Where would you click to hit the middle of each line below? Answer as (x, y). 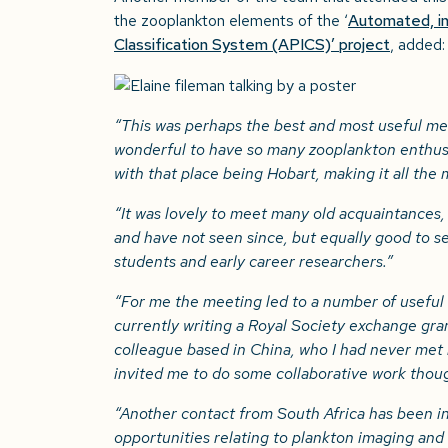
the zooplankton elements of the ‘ (231, 20)
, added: (417, 44)
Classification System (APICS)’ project (252, 44)
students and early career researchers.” (253, 262)
